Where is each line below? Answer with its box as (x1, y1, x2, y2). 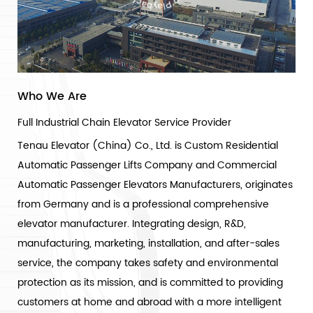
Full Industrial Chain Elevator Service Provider (17, 115, 231, 131)
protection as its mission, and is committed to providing (17, 275, 283, 291)
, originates (240, 177, 293, 194)
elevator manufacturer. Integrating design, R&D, (17, 216, 246, 233)
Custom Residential (184, 138, 278, 154)
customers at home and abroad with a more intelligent (17, 294, 282, 311)
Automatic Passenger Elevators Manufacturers (17, 177, 240, 194)
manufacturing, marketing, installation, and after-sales (17, 235, 279, 252)
